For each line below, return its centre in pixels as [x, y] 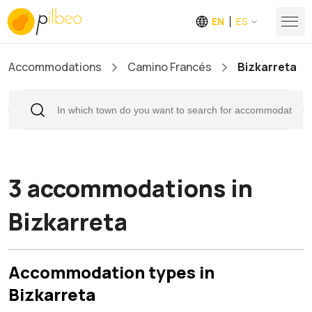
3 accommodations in [131, 188]
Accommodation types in [111, 272]
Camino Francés [170, 67]
